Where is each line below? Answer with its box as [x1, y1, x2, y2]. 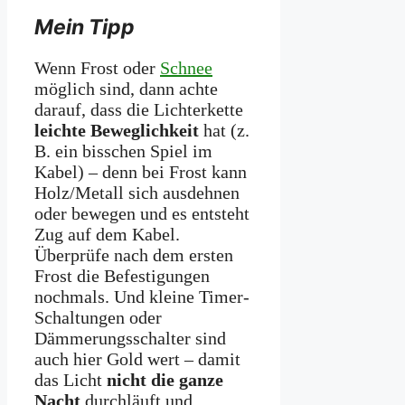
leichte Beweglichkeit [34, 120, 199, 141]
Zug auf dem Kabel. [34, 224, 180, 245]
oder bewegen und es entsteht [34, 203, 250, 224]
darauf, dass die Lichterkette [34, 99, 243, 120]
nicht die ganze [107, 370, 223, 391]
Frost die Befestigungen [34, 266, 210, 287]
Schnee [160, 58, 212, 79]
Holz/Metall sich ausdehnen [34, 183, 240, 203]
